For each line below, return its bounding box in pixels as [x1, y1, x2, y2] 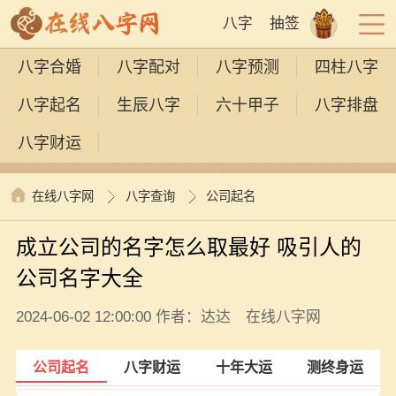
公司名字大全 [15, 266, 143, 291]
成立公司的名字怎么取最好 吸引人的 [15, 235, 362, 260]
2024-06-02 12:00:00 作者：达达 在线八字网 [15, 308, 321, 326]
